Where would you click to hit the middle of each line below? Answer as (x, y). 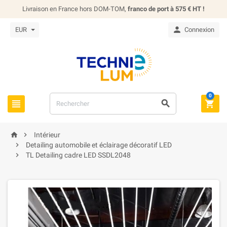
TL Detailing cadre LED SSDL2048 (78, 155)
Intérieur (47, 135)
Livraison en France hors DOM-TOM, (75, 9)
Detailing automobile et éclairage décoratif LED (99, 145)
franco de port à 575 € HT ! (166, 9)
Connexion (199, 30)
